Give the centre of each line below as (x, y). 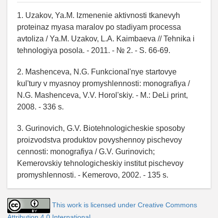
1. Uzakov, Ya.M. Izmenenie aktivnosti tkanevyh (99, 15)
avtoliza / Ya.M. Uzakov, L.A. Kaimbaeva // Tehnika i (106, 38)
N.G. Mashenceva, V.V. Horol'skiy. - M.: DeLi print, (102, 95)
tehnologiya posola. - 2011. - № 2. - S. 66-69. (94, 50)
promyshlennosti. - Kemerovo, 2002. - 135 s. (93, 175)
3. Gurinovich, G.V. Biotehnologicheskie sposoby (101, 128)
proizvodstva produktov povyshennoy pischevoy (100, 140)
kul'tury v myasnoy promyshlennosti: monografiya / (103, 83)
